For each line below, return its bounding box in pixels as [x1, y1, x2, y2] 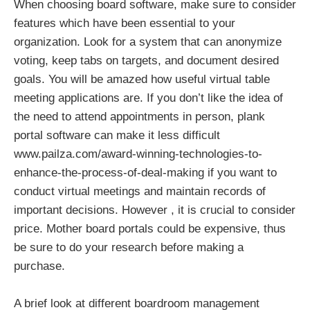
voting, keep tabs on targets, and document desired [14, 54, 279, 68]
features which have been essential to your [14, 17, 235, 30]
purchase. [14, 259, 65, 273]
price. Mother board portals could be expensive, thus [14, 222, 286, 236]
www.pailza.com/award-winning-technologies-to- [14, 147, 262, 161]
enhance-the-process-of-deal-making [14, 166, 204, 180]
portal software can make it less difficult [14, 129, 220, 143]
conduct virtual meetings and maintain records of [14, 185, 266, 199]
